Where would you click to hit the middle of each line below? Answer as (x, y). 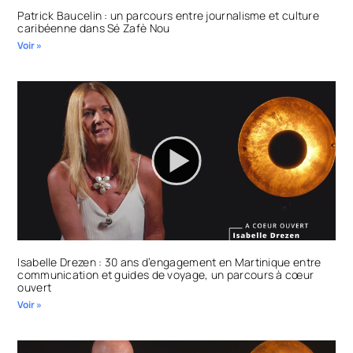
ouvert (35, 287)
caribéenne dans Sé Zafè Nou (94, 28)
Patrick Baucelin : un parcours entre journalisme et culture (169, 16)
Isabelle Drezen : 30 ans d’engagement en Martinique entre (169, 262)
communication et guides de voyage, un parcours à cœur (166, 274)
